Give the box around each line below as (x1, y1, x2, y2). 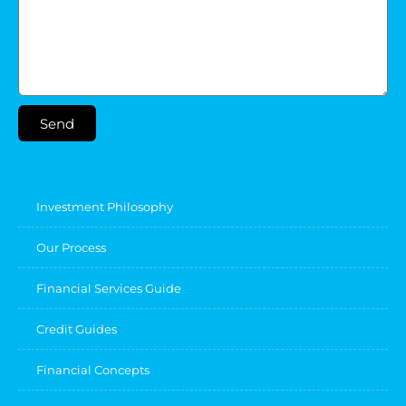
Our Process (36, 240, 106, 255)
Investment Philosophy (36, 199, 173, 214)
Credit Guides (36, 322, 117, 336)
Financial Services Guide (36, 281, 181, 295)
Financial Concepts (36, 362, 150, 377)
